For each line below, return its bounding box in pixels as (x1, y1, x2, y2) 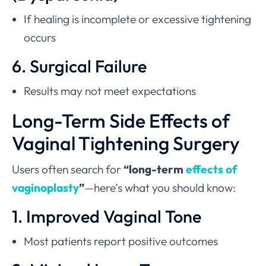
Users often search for (12, 161, 123, 176)
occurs (24, 30, 56, 45)
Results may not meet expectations (24, 83, 196, 98)
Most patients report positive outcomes (24, 233, 218, 248)
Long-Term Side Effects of (12, 108, 230, 132)
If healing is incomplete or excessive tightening (24, 11, 251, 26)
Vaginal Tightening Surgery (12, 131, 240, 155)
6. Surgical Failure (12, 55, 147, 77)
